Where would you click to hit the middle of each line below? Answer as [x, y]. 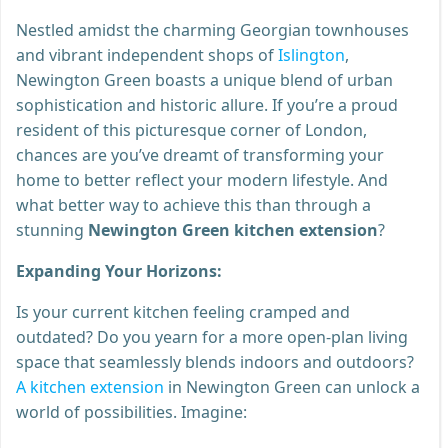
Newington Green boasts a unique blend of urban [204, 79]
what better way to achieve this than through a [193, 204]
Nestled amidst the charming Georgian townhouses [212, 29]
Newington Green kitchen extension [233, 229]
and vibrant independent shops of [147, 54]
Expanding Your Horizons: [119, 270]
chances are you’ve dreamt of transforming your [200, 154]
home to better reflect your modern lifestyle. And [202, 179]
